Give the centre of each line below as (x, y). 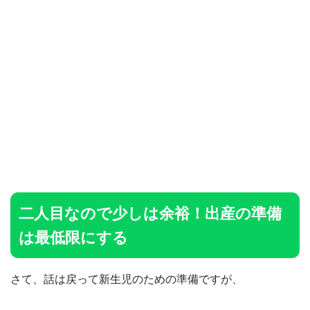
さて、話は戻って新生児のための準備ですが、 (127, 279)
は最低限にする (74, 237)
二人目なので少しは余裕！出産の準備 (151, 213)
